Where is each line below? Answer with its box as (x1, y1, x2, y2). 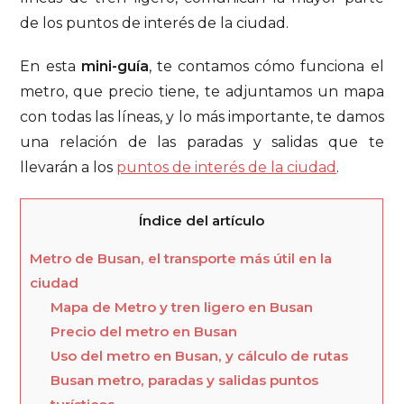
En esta (20, 57, 81, 75)
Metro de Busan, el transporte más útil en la (30, 250, 333, 268)
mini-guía (80, 57, 149, 75)
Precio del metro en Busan (50, 323, 238, 341)
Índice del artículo (139, 211, 265, 229)
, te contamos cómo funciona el (148, 57, 384, 75)
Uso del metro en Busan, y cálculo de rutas (50, 347, 349, 365)
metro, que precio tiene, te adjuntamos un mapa (20, 82, 384, 100)
